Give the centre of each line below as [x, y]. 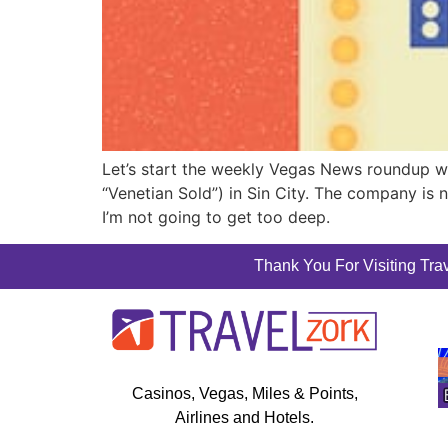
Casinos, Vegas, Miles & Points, [244, 394]
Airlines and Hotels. [244, 418]
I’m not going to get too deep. [216, 217]
